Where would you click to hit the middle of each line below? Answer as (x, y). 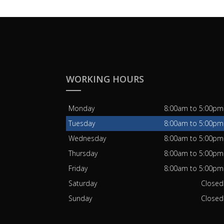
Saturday (83, 183)
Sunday (80, 198)
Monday (82, 108)
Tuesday (82, 123)
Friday (78, 168)
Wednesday (87, 138)
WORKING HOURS (105, 79)
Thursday (83, 153)
